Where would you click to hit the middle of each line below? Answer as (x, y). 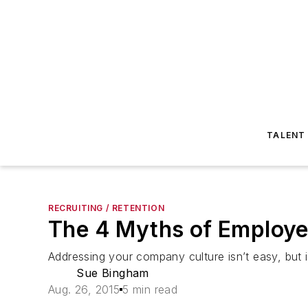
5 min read (150, 289)
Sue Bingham (113, 273)
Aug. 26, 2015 (84, 289)
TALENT (286, 135)
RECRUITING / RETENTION (107, 208)
